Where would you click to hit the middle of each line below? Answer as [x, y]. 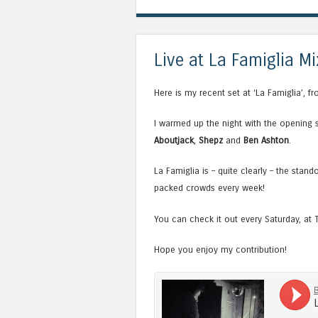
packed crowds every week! [209, 188]
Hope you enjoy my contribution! [220, 249]
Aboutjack [174, 141]
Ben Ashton [266, 141]
